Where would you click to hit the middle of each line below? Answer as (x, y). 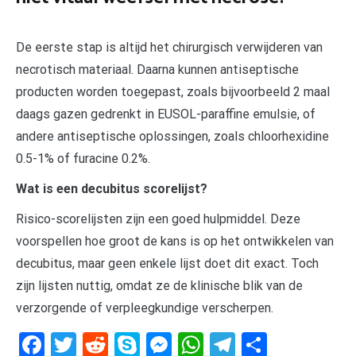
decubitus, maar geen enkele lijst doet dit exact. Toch (167, 263)
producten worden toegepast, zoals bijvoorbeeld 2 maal (173, 91)
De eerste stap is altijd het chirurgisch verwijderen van (169, 47)
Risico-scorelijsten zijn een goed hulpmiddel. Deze (158, 219)
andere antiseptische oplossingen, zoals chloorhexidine (172, 136)
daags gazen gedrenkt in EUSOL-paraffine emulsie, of (166, 114)
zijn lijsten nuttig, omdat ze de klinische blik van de (159, 285)
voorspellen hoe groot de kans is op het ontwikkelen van (175, 241)
